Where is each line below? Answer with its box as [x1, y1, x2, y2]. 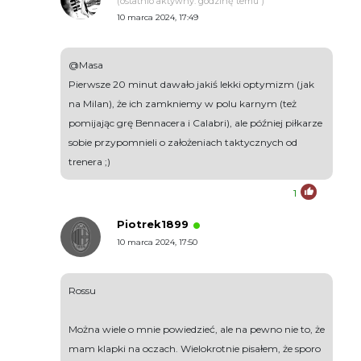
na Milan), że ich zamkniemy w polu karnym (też [68, 98, 297, 110]
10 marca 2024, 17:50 [117, 237, 197, 248]
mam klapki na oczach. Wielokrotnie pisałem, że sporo [68, 342, 321, 355]
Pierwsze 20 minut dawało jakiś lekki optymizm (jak [68, 78, 314, 91]
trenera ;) [68, 156, 110, 168]
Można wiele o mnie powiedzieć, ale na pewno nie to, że [68, 323, 325, 336]
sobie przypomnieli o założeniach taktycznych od [68, 136, 297, 149]
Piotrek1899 [117, 218, 189, 231]
